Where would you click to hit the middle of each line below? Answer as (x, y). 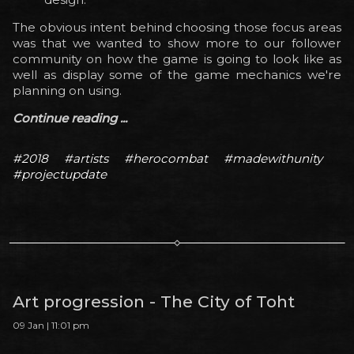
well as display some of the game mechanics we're (177, 74)
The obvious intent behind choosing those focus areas (177, 27)
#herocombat (166, 159)
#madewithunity (273, 159)
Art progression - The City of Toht (154, 301)
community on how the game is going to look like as (177, 58)
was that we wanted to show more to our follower (177, 43)
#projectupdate (60, 175)
